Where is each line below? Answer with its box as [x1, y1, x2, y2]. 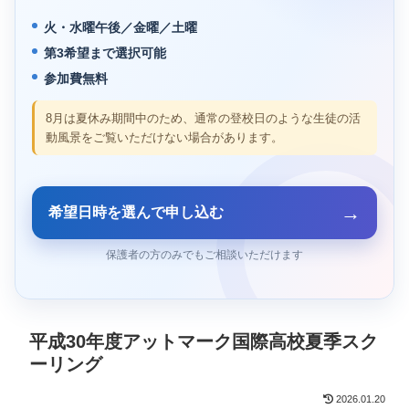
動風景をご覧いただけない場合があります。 [46, 130, 283, 144]
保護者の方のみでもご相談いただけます [106, 248, 303, 262]
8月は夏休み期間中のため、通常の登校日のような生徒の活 [46, 110, 361, 125]
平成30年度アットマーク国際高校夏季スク [29, 331, 378, 352]
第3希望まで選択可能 [44, 45, 166, 60]
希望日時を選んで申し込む [48, 204, 224, 221]
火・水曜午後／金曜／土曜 [44, 19, 197, 35]
